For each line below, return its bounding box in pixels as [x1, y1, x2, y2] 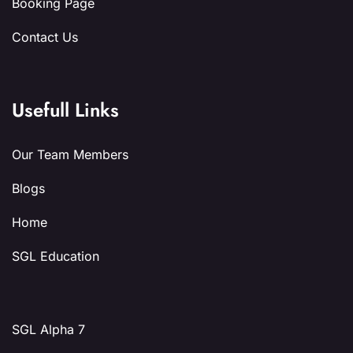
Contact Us [12, 29, 78, 46]
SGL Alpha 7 [12, 321, 85, 338]
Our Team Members [12, 147, 128, 163]
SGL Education [12, 248, 99, 265]
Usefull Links [12, 96, 119, 124]
